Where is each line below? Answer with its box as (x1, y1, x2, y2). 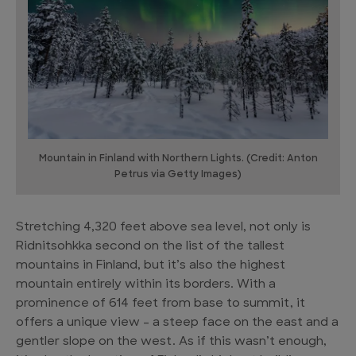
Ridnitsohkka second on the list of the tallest (16, 241, 284, 253)
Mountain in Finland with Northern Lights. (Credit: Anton (38, 154, 318, 164)
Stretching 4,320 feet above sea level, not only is (16, 222, 311, 234)
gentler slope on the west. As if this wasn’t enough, (16, 336, 327, 349)
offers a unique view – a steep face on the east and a (16, 317, 339, 330)
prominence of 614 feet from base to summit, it (16, 298, 305, 311)
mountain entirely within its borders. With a (16, 279, 276, 292)
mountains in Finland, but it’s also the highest (16, 260, 285, 273)
